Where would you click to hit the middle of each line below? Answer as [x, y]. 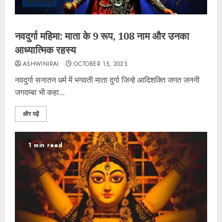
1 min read [45, 145]
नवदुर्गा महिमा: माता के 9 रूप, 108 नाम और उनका [102, 36]
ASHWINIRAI [41, 64]
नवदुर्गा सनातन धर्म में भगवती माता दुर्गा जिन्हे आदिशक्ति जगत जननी [107, 80]
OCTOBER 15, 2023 [101, 64]
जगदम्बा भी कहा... [40, 92]
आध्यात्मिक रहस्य [45, 50]
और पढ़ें [31, 114]
